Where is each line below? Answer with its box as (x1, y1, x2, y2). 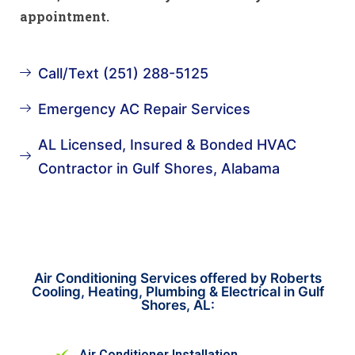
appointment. (20, 7, 109, 25)
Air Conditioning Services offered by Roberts (33, 269, 322, 286)
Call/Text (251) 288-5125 (37, 64, 208, 82)
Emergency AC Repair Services (37, 100, 250, 117)
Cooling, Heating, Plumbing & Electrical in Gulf (31, 283, 324, 300)
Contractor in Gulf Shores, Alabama (37, 159, 280, 177)
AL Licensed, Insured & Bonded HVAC (37, 136, 296, 153)
